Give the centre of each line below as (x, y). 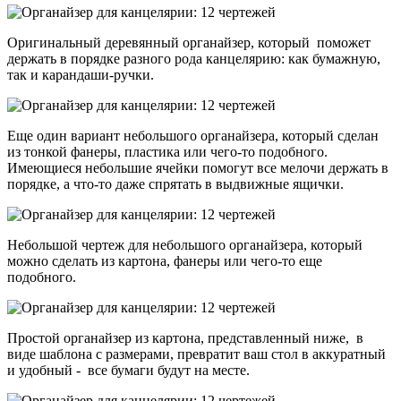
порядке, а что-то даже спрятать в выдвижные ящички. (175, 183)
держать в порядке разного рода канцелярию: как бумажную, (194, 58)
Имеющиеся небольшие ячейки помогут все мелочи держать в (198, 167)
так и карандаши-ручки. (81, 74)
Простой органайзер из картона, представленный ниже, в (185, 337)
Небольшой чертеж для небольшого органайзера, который (185, 244)
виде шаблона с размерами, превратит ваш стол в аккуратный (196, 354)
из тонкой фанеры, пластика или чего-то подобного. (167, 151)
